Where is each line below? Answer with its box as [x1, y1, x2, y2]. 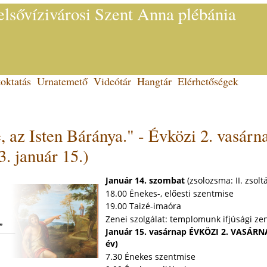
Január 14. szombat [105, 175, 187, 187]
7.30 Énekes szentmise [105, 250, 195, 262]
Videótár [93, 74, 131, 88]
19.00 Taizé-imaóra [105, 200, 181, 212]
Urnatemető [36, 74, 88, 88]
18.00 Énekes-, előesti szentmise [105, 187, 234, 199]
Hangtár [136, 74, 172, 88]
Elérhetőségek [177, 74, 238, 88]
